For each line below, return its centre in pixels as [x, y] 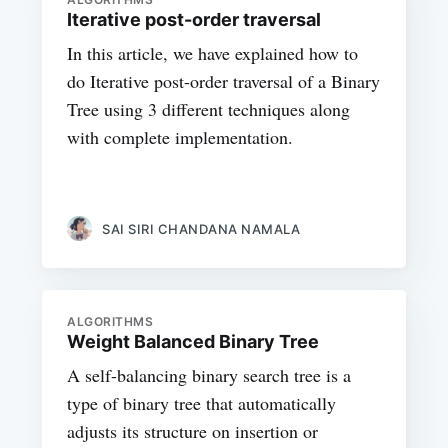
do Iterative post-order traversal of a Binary [224, 80]
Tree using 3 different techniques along [209, 108]
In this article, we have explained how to [213, 52]
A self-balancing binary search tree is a [209, 375]
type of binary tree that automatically [202, 403]
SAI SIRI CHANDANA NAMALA [201, 228]
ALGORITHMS [110, 322]
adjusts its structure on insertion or [193, 431]
